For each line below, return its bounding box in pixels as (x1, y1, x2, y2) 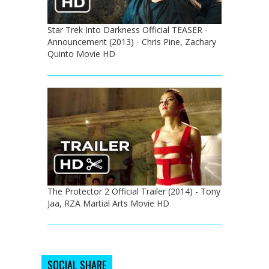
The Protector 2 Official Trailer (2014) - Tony (47, 185, 220, 197)
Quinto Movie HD (47, 47, 115, 59)
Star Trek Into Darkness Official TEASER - (47, 23, 208, 35)
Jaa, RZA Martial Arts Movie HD (47, 197, 169, 209)
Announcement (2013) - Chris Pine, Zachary (47, 35, 216, 47)
